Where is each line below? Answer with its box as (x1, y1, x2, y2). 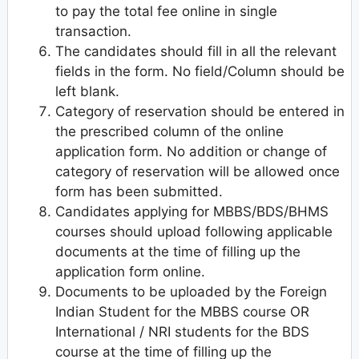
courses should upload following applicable (55, 224, 333, 240)
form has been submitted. (55, 184, 223, 200)
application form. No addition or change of (55, 143, 327, 160)
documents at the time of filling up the (55, 244, 301, 260)
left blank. (55, 83, 119, 100)
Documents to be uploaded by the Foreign (55, 284, 327, 301)
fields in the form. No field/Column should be (55, 63, 345, 80)
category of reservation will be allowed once (55, 163, 340, 180)
